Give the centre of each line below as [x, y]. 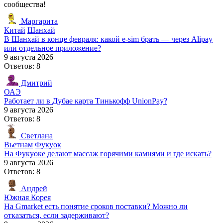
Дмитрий [36, 83]
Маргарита [38, 21]
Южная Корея [27, 198]
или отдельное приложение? [53, 48]
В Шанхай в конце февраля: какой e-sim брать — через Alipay [108, 39]
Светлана [36, 136]
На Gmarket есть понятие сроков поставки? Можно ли [96, 207]
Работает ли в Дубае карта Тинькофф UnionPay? [86, 101]
